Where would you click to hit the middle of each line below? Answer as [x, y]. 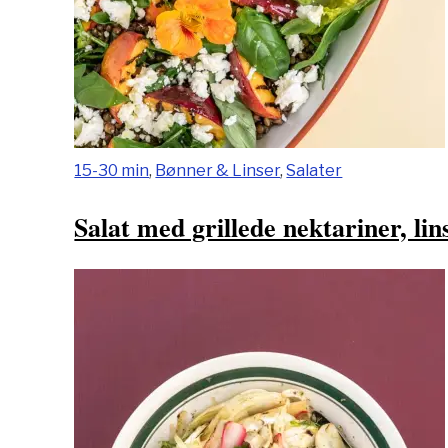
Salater [314, 170]
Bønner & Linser [218, 170]
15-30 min [112, 170]
